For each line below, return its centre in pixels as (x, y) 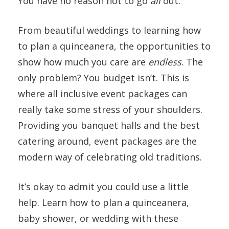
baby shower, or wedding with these (98, 218)
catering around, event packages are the (107, 141)
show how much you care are (83, 62)
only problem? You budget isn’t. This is (104, 77)
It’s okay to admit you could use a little (103, 186)
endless (165, 62)
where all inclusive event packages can (102, 93)
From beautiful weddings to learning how (109, 30)
